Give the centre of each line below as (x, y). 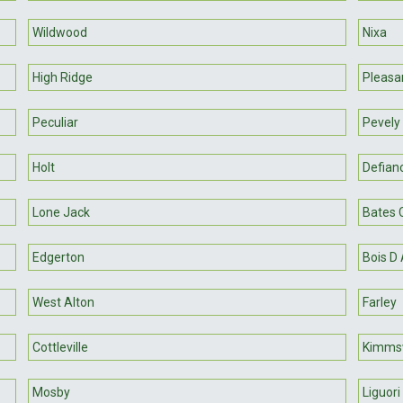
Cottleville (61, 347)
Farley (379, 302)
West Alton (64, 302)
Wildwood (60, 32)
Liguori (381, 392)
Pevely (381, 122)
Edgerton (59, 257)
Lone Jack (62, 212)
